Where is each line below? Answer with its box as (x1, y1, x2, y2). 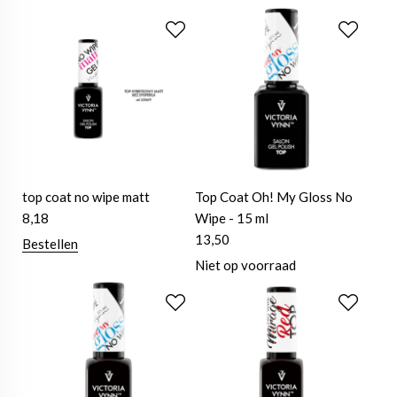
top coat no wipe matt (22, 189, 150, 206)
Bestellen (22, 236, 78, 253)
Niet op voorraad (195, 257, 297, 274)
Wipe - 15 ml (195, 210, 269, 227)
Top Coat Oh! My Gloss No (195, 189, 354, 206)
